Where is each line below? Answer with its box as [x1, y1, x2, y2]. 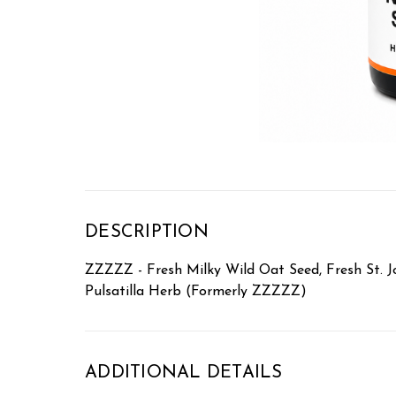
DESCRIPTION [85, 223, 209, 241]
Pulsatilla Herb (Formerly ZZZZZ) [85, 284, 307, 299]
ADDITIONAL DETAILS [85, 363, 283, 382]
